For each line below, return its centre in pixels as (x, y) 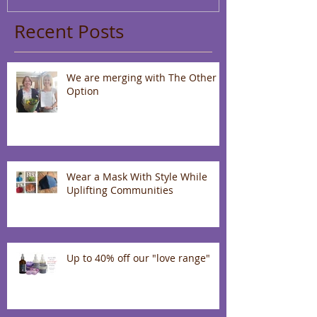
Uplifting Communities (120, 190)
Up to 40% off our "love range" (138, 258)
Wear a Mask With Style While (137, 177)
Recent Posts (69, 32)
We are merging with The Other (142, 78)
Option (83, 91)
